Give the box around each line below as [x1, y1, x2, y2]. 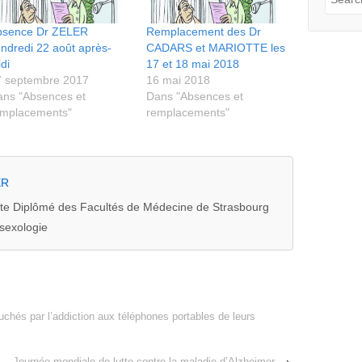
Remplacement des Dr [146, 25, 262, 39]
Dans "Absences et [146, 90, 244, 103]
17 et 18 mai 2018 [146, 57, 240, 71]
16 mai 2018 [146, 74, 211, 87]
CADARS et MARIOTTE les [146, 41, 286, 55]
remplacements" [146, 106, 230, 120]
